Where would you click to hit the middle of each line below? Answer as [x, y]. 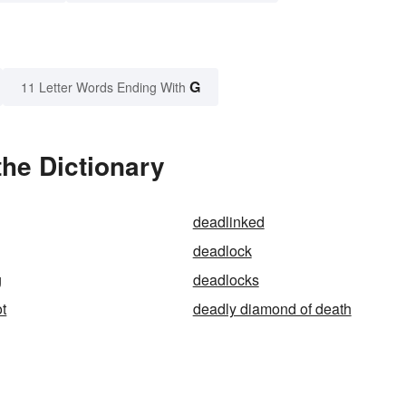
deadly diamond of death [272, 309]
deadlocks [226, 280]
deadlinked [228, 222]
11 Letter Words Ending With [103, 87]
